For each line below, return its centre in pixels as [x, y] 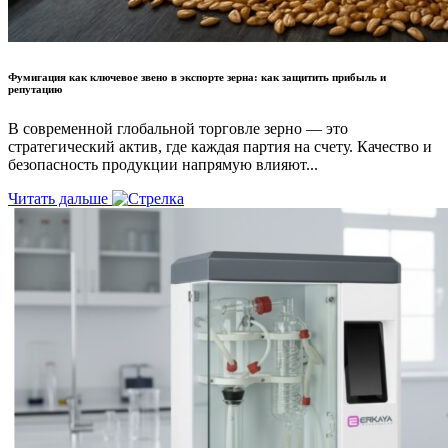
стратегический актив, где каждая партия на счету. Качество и [220, 146]
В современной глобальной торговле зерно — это [178, 128]
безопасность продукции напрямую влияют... [163, 164]
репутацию [35, 88]
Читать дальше [60, 198]
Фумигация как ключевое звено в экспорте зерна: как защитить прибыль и [197, 76]
